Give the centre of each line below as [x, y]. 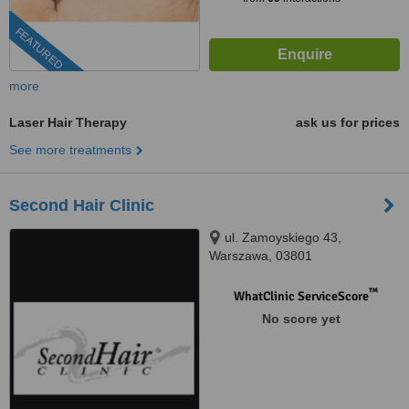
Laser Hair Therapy [68, 122]
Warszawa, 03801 [261, 256]
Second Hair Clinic [82, 205]
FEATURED [39, 49]
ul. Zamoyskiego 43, [283, 237]
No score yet [301, 319]
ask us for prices [348, 122]
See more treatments [70, 150]
